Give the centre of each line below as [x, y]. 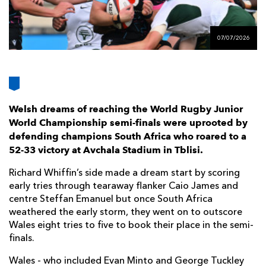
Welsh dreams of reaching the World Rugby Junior [126, 109]
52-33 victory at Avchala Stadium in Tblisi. [107, 150]
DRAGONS [221, 21]
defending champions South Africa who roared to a [128, 137]
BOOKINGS [223, 30]
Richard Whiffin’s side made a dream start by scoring [124, 174]
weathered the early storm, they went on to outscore [126, 213]
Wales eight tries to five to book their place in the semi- [131, 226]
